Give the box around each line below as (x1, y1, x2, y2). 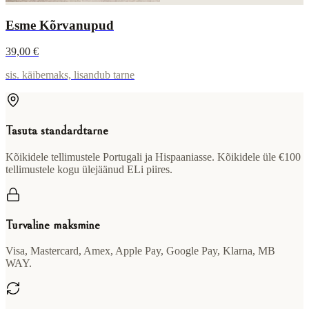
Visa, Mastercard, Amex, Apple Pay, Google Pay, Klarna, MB (6, 245, 275, 257)
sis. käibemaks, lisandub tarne (6, 69, 134, 81)
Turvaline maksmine (6, 217, 100, 232)
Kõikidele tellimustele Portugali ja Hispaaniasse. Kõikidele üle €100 (6, 150, 301, 163)
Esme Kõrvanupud (6, 17, 114, 32)
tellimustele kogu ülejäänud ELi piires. (6, 163, 172, 175)
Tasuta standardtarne (6, 123, 108, 139)
